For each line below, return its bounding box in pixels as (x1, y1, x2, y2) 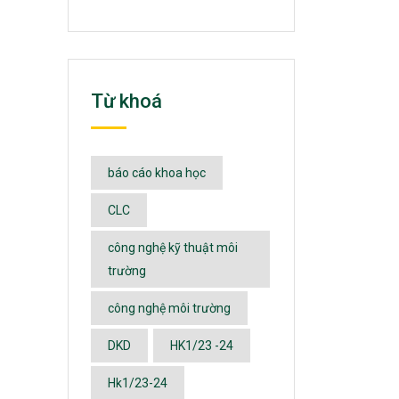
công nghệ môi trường (108, 301, 231, 315)
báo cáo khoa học (108, 166, 206, 180)
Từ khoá (91, 90, 162, 112)
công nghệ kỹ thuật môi (108, 240, 238, 255)
